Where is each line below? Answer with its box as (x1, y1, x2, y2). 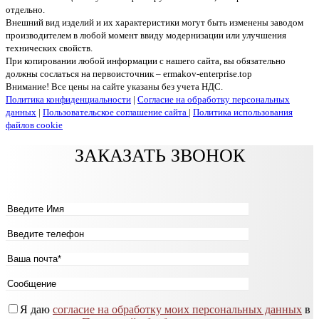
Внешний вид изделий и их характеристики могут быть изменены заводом (6, 17, 303, 28)
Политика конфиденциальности (6, 94, 131, 105)
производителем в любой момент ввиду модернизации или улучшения (6, 30, 286, 41)
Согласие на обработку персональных (137, 94, 290, 105)
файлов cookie (6, 120, 63, 131)
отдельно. (6, 4, 45, 16)
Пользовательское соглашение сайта (43, 107, 189, 118)
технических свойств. (6, 43, 93, 54)
